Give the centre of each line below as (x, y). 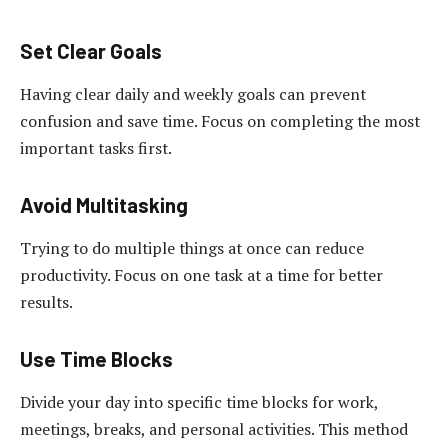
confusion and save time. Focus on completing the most (220, 121)
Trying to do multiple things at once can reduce (192, 248)
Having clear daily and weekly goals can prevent (193, 94)
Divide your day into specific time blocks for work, (199, 402)
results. (46, 302)
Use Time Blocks (96, 358)
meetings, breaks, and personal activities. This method (214, 429)
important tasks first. (96, 148)
